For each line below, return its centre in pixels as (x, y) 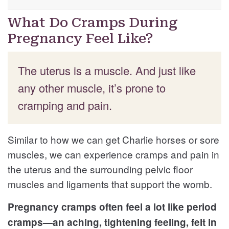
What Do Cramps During (93, 22)
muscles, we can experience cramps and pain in (113, 154)
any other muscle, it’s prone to (92, 87)
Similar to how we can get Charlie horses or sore (113, 139)
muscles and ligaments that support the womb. (110, 184)
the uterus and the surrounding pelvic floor (100, 169)
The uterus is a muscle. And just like (107, 70)
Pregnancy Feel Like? (81, 38)
